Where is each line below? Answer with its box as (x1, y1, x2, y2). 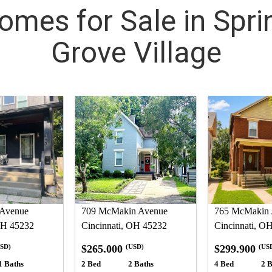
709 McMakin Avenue (81, 206, 168, 217)
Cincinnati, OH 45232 (81, 220, 168, 231)
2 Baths (127, 259, 154, 269)
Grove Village (50, 35, 222, 70)
